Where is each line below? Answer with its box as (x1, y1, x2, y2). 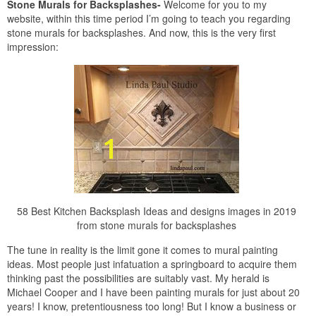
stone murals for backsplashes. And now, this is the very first (7, 25, 276, 40)
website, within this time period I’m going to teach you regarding (7, 11, 291, 26)
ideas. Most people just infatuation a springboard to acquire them (7, 257, 297, 272)
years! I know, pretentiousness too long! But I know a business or (7, 299, 296, 314)
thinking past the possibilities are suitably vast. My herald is (7, 271, 269, 286)
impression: (7, 39, 59, 54)
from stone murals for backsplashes (76, 218, 236, 233)
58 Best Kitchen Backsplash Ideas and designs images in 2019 (16, 204, 296, 219)
